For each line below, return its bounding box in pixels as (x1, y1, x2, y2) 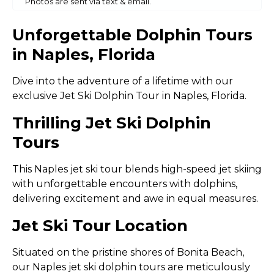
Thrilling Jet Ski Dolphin (12, 113, 211, 133)
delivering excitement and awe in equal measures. (12, 193, 261, 204)
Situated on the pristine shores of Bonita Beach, (12, 246, 244, 258)
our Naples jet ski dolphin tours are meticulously (12, 261, 250, 273)
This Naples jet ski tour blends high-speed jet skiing (12, 163, 262, 175)
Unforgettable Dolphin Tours (12, 25, 253, 45)
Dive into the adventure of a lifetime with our (12, 75, 233, 87)
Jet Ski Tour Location (12, 216, 188, 235)
